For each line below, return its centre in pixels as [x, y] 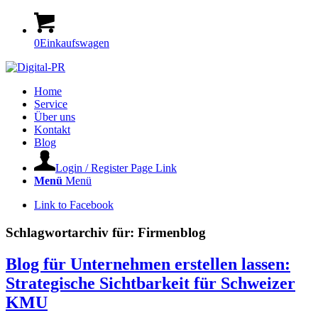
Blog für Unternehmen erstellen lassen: [148, 264]
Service [51, 104]
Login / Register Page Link [116, 168]
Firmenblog [172, 232]
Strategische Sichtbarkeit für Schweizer [150, 283]
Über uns [55, 117]
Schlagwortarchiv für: [72, 232]
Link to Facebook [74, 205]
